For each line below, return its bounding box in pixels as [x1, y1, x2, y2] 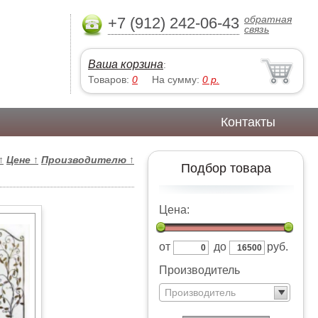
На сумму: [152, 74, 202, 85]
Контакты [221, 115, 276, 129]
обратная [244, 13, 292, 25]
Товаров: [88, 74, 132, 85]
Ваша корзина [88, 58, 163, 70]
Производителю [41, 154, 129, 165]
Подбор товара [180, 161, 271, 175]
